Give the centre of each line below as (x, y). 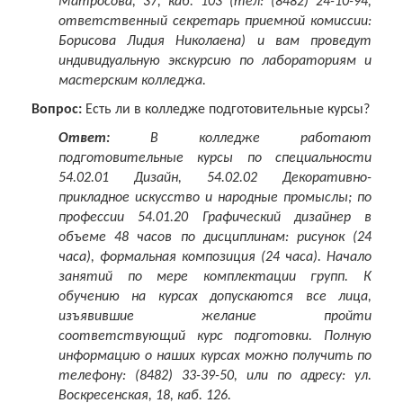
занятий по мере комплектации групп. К (215, 278)
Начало (349, 258)
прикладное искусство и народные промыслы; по (215, 198)
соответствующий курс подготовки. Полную (215, 337)
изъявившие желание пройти (215, 317)
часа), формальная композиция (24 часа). (193, 258)
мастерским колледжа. (132, 81)
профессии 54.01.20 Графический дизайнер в (215, 218)
